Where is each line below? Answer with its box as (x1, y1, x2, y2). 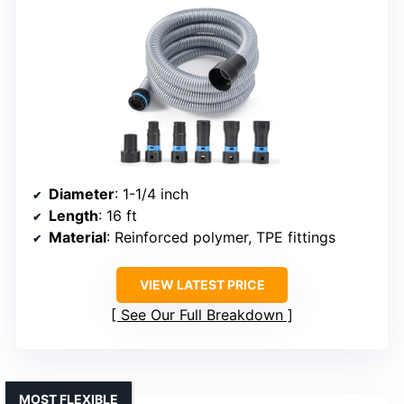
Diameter (49, 185, 115, 204)
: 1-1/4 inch (115, 185, 188, 204)
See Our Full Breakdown (121, 306, 283, 325)
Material (49, 228, 106, 247)
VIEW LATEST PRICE (139, 277, 265, 293)
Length (49, 207, 98, 225)
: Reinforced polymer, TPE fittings (106, 228, 335, 247)
